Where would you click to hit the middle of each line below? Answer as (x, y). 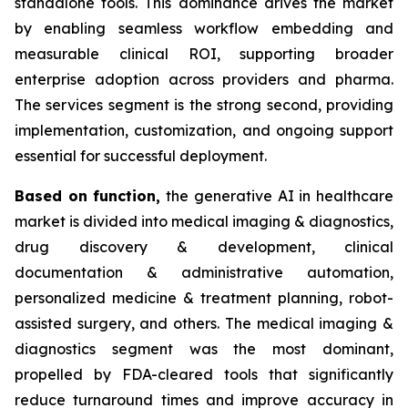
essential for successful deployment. (141, 155)
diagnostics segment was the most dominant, (204, 348)
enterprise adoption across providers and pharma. (204, 79)
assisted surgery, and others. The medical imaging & (204, 323)
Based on (54, 195)
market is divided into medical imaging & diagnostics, (204, 221)
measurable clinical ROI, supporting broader (204, 53)
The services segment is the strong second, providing (204, 104)
